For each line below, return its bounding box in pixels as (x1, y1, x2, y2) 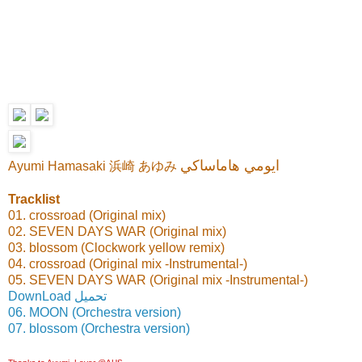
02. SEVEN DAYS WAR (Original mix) (8, 225, 226, 239)
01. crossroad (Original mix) (8, 208, 166, 223)
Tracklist (8, 192, 60, 207)
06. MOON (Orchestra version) (8, 305, 181, 320)
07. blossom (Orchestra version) (8, 322, 190, 336)
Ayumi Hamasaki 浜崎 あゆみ (8, 159, 180, 174)
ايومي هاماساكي (180, 158, 280, 175)
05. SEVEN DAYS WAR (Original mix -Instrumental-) (8, 273, 308, 288)
